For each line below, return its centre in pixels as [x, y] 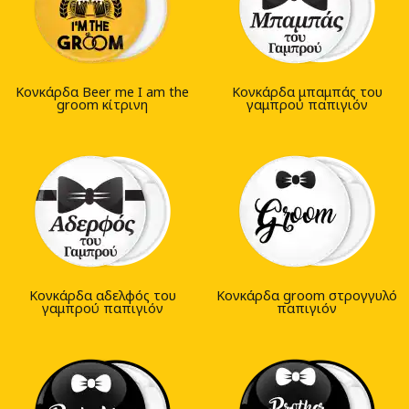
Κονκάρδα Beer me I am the [102, 92]
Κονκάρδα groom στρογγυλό [307, 296]
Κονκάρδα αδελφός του [102, 296]
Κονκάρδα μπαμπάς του [307, 92]
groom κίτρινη [102, 105]
